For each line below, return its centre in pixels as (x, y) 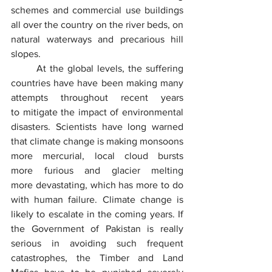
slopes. (26, 53)
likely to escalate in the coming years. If (97, 214)
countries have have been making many (97, 83)
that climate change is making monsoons (97, 141)
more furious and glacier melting (97, 170)
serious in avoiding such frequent (97, 243)
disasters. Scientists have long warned (97, 126)
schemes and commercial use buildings (97, 10)
